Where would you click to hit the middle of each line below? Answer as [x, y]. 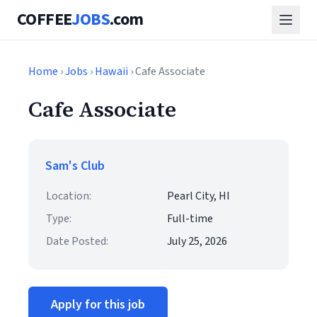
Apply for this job [98, 305]
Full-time [190, 219]
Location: [69, 196]
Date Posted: [77, 241]
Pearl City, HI [198, 196]
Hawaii [111, 71]
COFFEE [45, 19]
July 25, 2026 [197, 241]
